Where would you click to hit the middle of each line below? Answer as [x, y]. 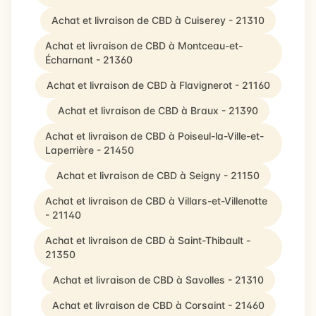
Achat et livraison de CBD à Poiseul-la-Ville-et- [154, 136]
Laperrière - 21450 [90, 150]
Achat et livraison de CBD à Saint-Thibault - [148, 240]
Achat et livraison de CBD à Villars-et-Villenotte [156, 201]
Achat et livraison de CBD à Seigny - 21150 [158, 175]
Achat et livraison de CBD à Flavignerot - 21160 [158, 85]
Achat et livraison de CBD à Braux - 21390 [158, 110]
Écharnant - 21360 [89, 60]
